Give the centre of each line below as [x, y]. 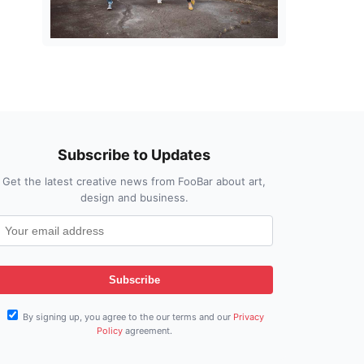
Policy [109, 330]
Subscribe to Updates [134, 154]
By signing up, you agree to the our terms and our [127, 316]
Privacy [249, 316]
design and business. [134, 197]
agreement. [147, 330]
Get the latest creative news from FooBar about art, [134, 181]
